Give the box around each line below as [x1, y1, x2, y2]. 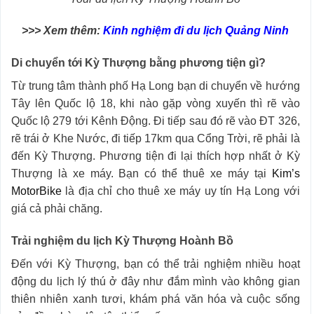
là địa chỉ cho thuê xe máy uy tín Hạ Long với [62, 185, 300, 198]
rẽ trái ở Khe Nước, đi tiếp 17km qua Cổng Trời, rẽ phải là [11, 132, 300, 145]
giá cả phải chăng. [11, 203, 105, 215]
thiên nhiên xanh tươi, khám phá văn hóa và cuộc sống [11, 292, 300, 305]
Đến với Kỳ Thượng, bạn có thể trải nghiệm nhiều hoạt [11, 257, 300, 270]
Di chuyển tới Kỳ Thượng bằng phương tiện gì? [11, 57, 266, 69]
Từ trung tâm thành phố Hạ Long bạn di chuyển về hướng [11, 80, 300, 93]
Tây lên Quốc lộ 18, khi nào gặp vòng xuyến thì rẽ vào [11, 97, 300, 110]
